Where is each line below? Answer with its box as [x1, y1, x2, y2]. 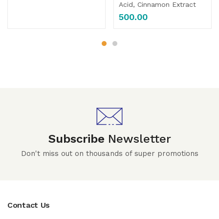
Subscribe [48, 131, 108, 146]
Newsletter [108, 131, 171, 146]
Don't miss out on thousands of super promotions [21, 149, 198, 158]
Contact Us [7, 200, 50, 210]
